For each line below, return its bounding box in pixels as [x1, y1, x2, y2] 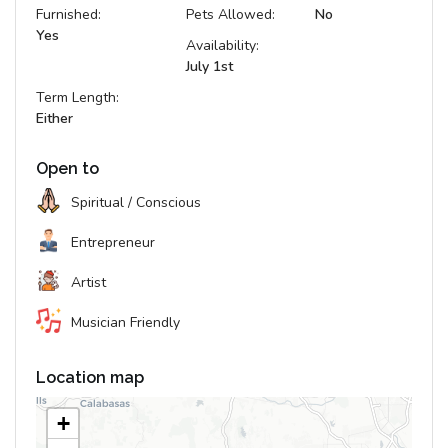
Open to [36, 159, 99, 179]
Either [36, 109, 73, 129]
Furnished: [36, 5, 101, 25]
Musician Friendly [71, 313, 180, 333]
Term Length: [36, 88, 119, 108]
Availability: [186, 36, 260, 56]
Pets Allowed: [186, 5, 276, 25]
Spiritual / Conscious [71, 193, 201, 213]
